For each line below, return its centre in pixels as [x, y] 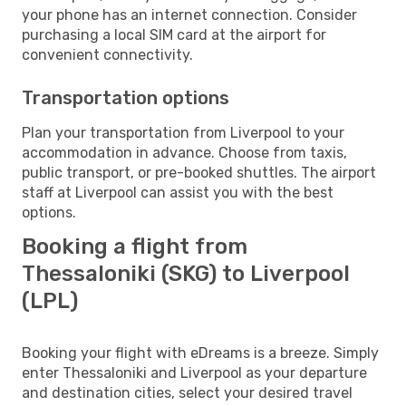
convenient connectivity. [107, 54]
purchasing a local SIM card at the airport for [174, 34]
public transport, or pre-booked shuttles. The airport [199, 172]
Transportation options [126, 97]
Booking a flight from [135, 246]
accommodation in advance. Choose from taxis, [184, 152]
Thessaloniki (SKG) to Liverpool [186, 273]
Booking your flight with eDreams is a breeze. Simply [200, 353]
